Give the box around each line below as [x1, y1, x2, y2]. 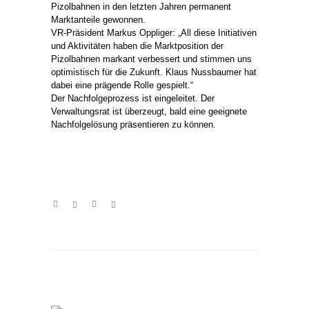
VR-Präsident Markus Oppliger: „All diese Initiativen [51, 27, 257, 38]
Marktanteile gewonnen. [51, 14, 146, 25]
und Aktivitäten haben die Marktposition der [51, 40, 223, 51]
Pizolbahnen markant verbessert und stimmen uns [51, 53, 252, 64]
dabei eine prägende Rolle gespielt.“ [51, 79, 193, 90]
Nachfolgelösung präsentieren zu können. [51, 119, 216, 130]
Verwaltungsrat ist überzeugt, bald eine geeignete [51, 106, 247, 117]
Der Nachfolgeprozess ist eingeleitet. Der [51, 92, 215, 103]
